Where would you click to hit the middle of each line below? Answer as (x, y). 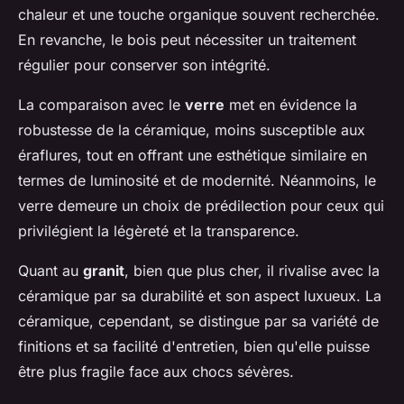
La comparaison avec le (101, 105)
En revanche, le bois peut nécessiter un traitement (187, 40)
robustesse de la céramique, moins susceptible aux (192, 130)
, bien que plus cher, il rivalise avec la (252, 271)
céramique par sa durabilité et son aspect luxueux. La (200, 296)
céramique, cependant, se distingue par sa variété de (198, 321)
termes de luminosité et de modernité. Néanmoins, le (197, 181)
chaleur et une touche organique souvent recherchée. (199, 15)
